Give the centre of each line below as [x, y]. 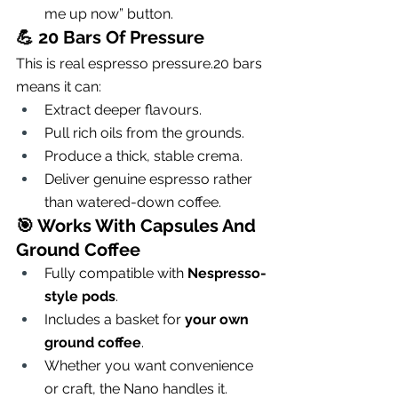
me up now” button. [109, 13]
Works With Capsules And [149, 225]
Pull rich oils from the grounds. [144, 132]
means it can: [59, 86]
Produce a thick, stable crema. [143, 155]
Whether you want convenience [151, 365]
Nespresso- [227, 273]
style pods [80, 296]
